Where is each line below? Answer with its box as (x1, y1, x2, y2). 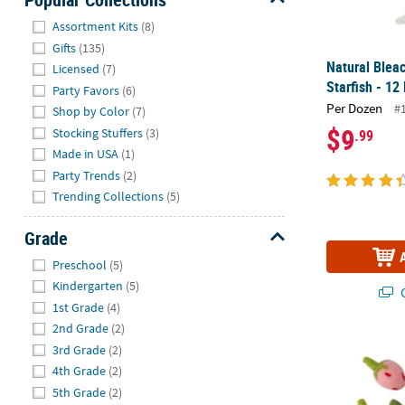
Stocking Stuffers (52, 124, 144, 141)
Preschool (52, 256, 108, 273)
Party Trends (52, 166, 121, 184)
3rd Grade (52, 341, 107, 358)
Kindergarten (52, 278, 124, 295)
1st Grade (52, 298, 105, 316)
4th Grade (52, 363, 107, 380)
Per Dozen (326, 99, 383, 118)
